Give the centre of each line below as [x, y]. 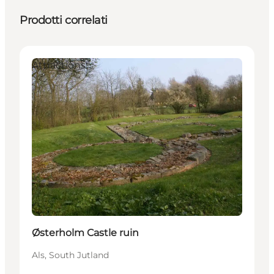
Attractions [59, 65]
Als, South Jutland [70, 255]
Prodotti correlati [64, 20]
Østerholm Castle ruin [85, 233]
